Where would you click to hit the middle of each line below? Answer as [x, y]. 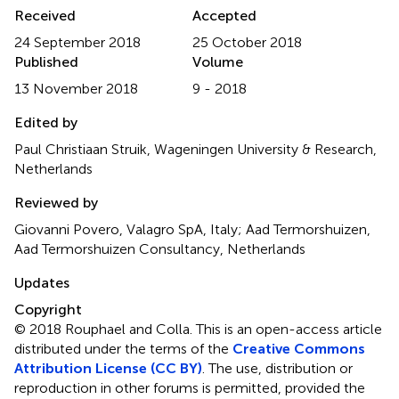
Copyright [48, 309]
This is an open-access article [289, 329]
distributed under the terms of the [123, 348]
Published [46, 61]
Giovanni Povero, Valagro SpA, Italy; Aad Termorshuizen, [192, 229]
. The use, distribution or [277, 368]
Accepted [224, 15]
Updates [42, 282]
